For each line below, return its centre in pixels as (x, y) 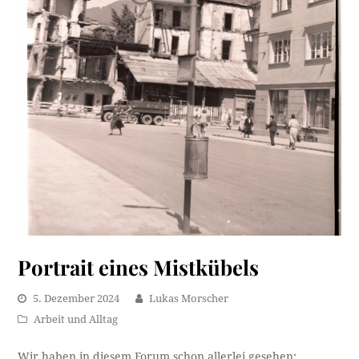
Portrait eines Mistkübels (139, 267)
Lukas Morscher (189, 299)
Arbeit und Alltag (76, 320)
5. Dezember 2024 (77, 299)
